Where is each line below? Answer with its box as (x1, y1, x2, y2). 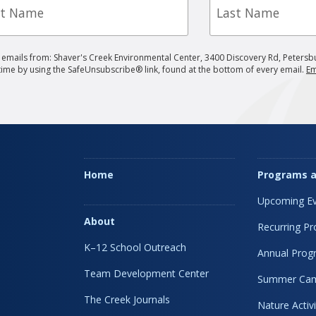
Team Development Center (84, 266, 209, 280)
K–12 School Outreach (84, 240, 186, 254)
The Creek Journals (84, 292, 170, 306)
